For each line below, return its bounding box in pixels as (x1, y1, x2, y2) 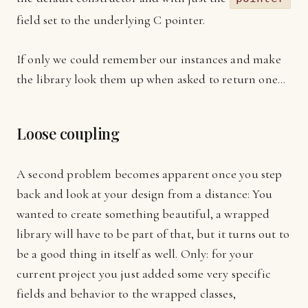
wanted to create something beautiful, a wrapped (16, 206, 270, 221)
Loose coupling (16, 123, 120, 144)
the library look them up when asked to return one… (16, 71, 286, 87)
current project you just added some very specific (16, 266, 271, 281)
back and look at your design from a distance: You (16, 186, 272, 201)
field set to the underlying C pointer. (16, 12, 206, 27)
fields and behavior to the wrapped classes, (16, 286, 236, 301)
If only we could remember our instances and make (16, 52, 281, 67)
